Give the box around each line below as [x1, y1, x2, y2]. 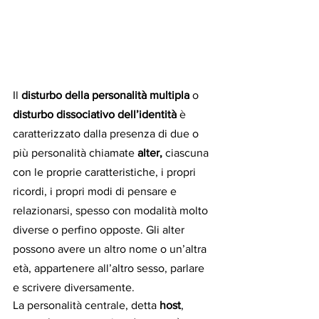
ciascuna [165, 146, 211, 159]
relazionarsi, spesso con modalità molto [13, 204, 211, 216]
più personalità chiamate [13, 146, 137, 159]
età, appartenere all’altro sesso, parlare [13, 261, 207, 274]
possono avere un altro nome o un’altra [13, 242, 209, 255]
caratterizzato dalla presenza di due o [13, 127, 202, 140]
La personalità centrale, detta [13, 298, 159, 311]
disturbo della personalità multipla [21, 88, 189, 101]
